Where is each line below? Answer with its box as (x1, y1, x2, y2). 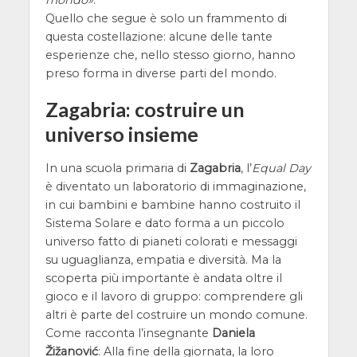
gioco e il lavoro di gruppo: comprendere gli (45, 289, 303, 304)
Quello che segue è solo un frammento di (45, 11, 287, 26)
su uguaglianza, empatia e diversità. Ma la (45, 253, 281, 268)
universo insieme (45, 122, 198, 146)
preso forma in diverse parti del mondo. (45, 66, 277, 81)
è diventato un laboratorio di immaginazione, (45, 179, 306, 194)
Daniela (211, 326, 255, 341)
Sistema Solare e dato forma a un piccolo (45, 216, 284, 231)
